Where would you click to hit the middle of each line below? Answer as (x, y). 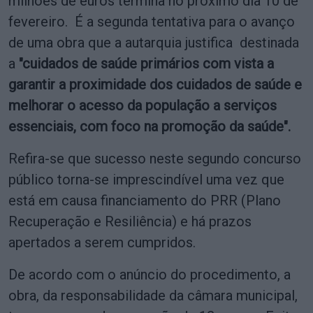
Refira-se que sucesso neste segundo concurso (155, 158)
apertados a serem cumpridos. (105, 242)
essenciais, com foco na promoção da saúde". (150, 126)
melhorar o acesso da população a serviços (143, 105)
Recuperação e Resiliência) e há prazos (130, 221)
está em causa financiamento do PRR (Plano (145, 200)
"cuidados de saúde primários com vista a (146, 63)
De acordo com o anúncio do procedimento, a (150, 274)
